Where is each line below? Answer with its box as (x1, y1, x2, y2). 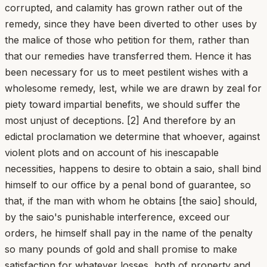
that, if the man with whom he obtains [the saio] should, (5, 194, 257, 207)
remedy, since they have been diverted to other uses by (5, 17, 257, 30)
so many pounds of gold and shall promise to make (5, 243, 237, 255)
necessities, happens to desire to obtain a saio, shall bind (5, 162, 261, 175)
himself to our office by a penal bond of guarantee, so (5, 178, 251, 191)
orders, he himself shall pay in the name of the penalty (5, 226, 253, 239)
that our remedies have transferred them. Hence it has (5, 49, 252, 62)
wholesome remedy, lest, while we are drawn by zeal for (5, 82, 262, 94)
